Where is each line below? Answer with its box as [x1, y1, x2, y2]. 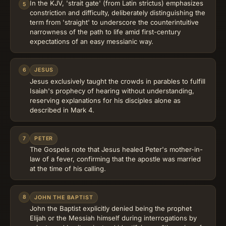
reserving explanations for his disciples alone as [30, 96, 181, 104]
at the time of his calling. [30, 164, 106, 173]
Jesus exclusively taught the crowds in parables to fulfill [30, 77, 205, 85]
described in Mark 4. [30, 105, 94, 114]
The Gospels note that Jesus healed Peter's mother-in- [30, 145, 203, 154]
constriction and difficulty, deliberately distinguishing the [30, 9, 205, 17]
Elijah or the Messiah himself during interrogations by [30, 213, 197, 222]
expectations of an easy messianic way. [30, 37, 153, 46]
